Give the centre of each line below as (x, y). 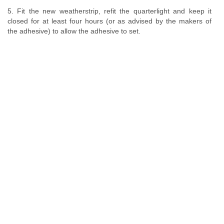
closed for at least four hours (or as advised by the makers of (109, 21)
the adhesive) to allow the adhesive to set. (74, 31)
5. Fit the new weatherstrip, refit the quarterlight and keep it (109, 11)
